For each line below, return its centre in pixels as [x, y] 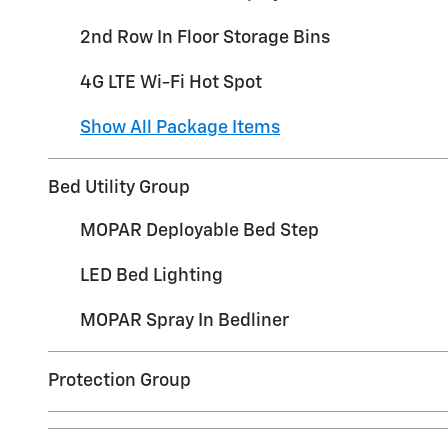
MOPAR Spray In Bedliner [184, 320]
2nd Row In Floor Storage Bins [205, 37]
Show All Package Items [180, 127]
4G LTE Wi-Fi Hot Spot [171, 82]
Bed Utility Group [119, 187]
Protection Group [119, 380]
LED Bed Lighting [151, 275]
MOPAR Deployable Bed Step [199, 230]
